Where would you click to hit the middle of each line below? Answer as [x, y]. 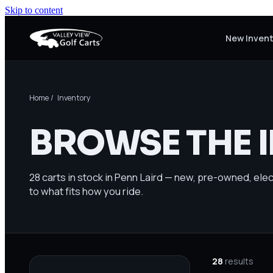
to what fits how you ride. [86, 191]
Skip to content [34, 10]
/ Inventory [70, 98]
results [238, 261]
